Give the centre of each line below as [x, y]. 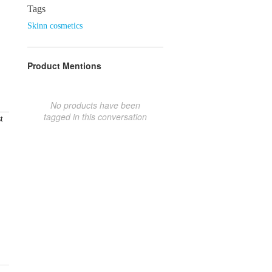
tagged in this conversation [95, 116]
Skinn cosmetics [55, 25]
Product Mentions [64, 65]
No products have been [95, 105]
